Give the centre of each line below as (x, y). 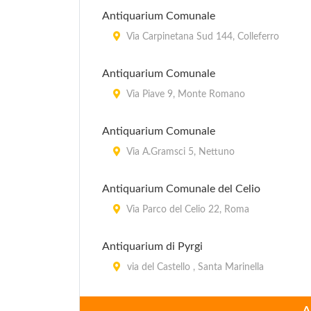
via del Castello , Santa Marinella (194, 267)
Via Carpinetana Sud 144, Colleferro (202, 37)
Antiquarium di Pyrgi (152, 246)
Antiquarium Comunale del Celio (181, 189)
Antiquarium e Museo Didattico (179, 304)
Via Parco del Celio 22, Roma (187, 210)
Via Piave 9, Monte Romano (185, 94)
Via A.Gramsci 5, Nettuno (179, 152)
